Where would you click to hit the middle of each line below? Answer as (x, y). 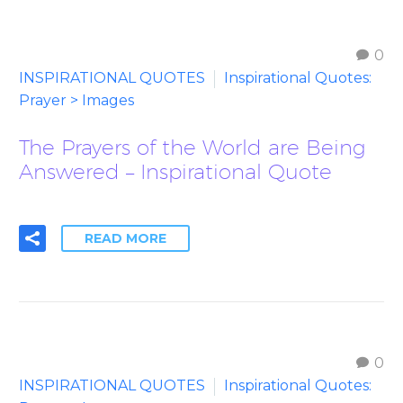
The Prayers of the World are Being (193, 147)
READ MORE (125, 238)
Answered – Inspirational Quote (175, 171)
